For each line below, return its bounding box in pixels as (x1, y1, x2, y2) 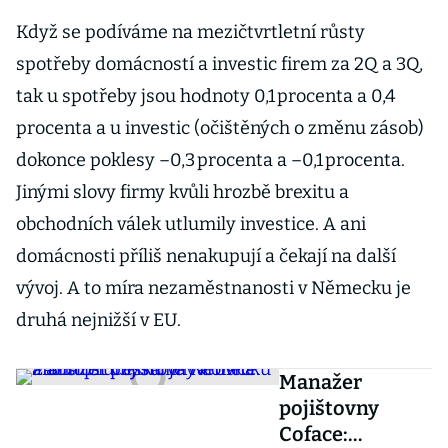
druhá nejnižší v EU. (16, 309, 181, 331)
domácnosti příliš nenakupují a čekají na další (16, 245, 396, 267)
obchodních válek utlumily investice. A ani (16, 213, 366, 235)
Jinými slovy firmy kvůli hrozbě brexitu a (16, 181, 349, 203)
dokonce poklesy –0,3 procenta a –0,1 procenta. (16, 149, 405, 171)
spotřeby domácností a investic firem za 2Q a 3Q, (16, 53, 423, 75)
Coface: (278, 422, 348, 446)
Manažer (278, 370, 362, 394)
